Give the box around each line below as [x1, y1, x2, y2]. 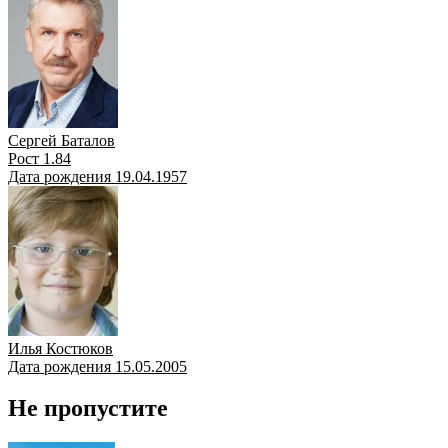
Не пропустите [8, 395, 168, 422]
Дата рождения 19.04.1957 [8, 167, 187, 185]
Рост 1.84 [8, 149, 71, 167]
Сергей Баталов [8, 131, 115, 149]
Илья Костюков [8, 339, 113, 357]
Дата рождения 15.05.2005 [8, 357, 187, 375]
